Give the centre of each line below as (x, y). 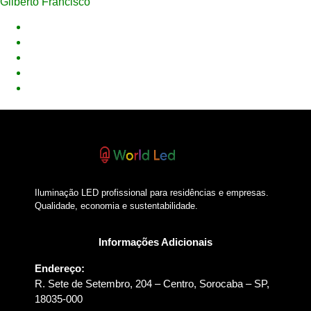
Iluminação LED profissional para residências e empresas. (152, 193)
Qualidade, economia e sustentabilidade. (116, 206)
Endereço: (60, 268)
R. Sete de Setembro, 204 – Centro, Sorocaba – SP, (152, 283)
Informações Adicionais (155, 242)
